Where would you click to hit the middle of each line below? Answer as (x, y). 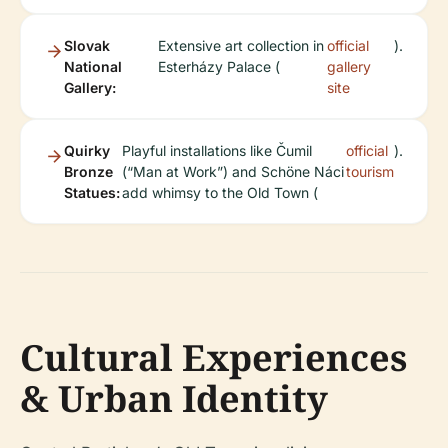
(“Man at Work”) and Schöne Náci (232, 172)
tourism (370, 172)
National (93, 67)
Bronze (88, 172)
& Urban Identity (174, 399)
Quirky (87, 151)
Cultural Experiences (213, 358)
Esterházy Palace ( (219, 67)
